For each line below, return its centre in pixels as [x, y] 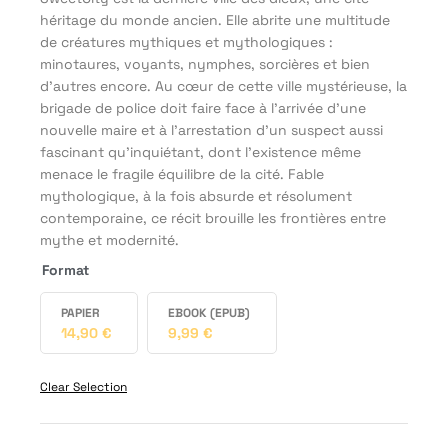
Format [65, 269]
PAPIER [80, 312]
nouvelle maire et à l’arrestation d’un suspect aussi [211, 129]
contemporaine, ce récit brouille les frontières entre [213, 217]
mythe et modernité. [109, 239]
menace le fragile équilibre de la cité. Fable [182, 173]
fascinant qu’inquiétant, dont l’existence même [200, 151]
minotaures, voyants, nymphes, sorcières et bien [205, 63]
